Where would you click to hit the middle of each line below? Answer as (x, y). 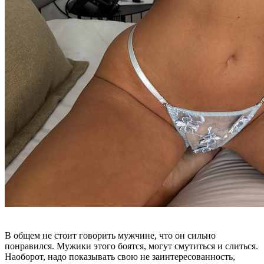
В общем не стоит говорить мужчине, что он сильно (110, 235)
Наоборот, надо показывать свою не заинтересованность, (120, 257)
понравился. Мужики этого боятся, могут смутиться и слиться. (131, 246)
